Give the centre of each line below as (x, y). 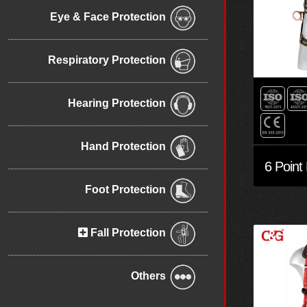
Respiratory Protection (108, 60)
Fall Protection (128, 233)
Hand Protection (125, 147)
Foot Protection (127, 190)
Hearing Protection (118, 103)
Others (150, 276)
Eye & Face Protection (109, 17)
